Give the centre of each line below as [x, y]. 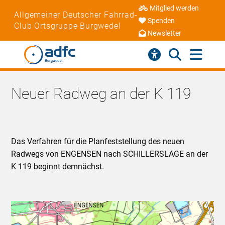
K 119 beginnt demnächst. [58, 166]
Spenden [161, 21]
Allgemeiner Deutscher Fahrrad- [76, 15]
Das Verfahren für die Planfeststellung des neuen [98, 141]
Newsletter [164, 34]
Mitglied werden [174, 9]
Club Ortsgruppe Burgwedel [68, 26]
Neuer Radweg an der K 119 [101, 93]
